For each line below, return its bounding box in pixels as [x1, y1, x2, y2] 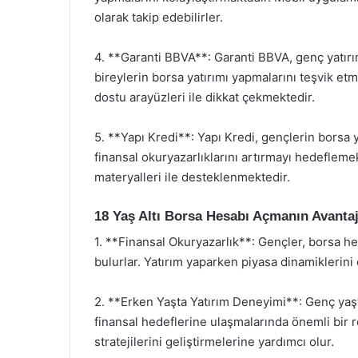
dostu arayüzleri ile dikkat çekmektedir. [94, 89, 315, 105]
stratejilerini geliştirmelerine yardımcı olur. [94, 334, 334, 349]
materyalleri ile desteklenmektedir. [94, 169, 290, 185]
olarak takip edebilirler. [94, 9, 223, 25]
